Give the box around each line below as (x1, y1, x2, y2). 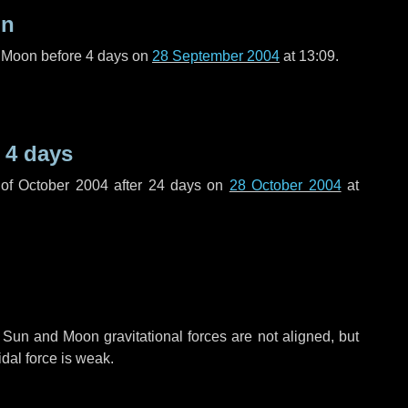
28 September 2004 (152, 48, 280, 64)
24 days (148, 178, 201, 193)
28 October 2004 (229, 178, 342, 193)
